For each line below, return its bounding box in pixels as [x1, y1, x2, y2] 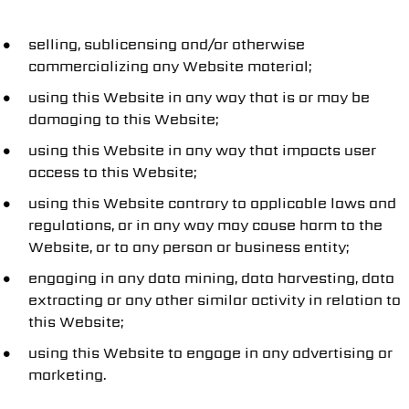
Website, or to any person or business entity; [28, 236, 349, 257]
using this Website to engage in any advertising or [28, 342, 393, 363]
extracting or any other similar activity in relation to [28, 289, 401, 310]
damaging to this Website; [28, 109, 218, 130]
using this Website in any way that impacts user [28, 140, 376, 161]
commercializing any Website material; [28, 56, 311, 77]
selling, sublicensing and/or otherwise [28, 34, 305, 55]
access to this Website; [28, 162, 196, 183]
